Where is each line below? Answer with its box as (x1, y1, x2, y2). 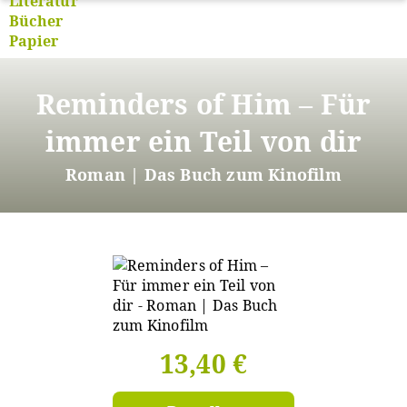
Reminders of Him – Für (35, 85, 372, 123)
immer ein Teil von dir (45, 123, 362, 160)
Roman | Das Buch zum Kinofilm (65, 164, 342, 185)
